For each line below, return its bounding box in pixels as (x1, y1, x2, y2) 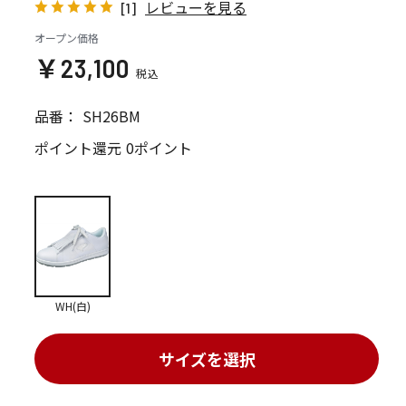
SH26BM (82, 105, 140, 127)
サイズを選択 (158, 346, 256, 371)
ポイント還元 (34, 137, 121, 159)
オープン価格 (34, 30, 99, 45)
